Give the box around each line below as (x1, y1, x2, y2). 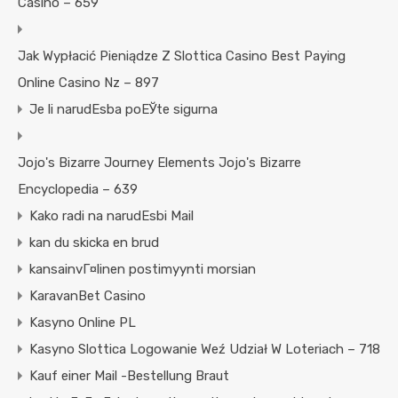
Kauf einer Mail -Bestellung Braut (29, 368, 229, 385)
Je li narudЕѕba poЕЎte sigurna (29, 101, 218, 118)
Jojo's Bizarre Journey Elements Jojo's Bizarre (18, 155, 301, 171)
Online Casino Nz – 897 (18, 75, 159, 92)
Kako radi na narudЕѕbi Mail (29, 208, 194, 225)
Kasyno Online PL (29, 314, 136, 331)
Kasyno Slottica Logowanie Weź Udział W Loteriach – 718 (29, 341, 380, 358)
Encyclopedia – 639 (18, 181, 138, 198)
